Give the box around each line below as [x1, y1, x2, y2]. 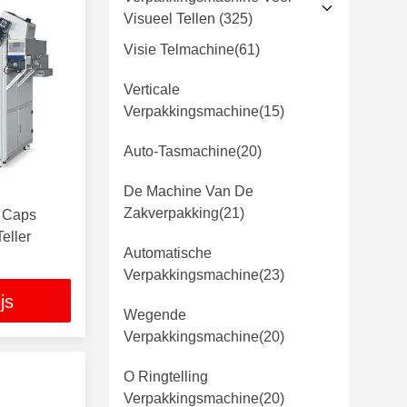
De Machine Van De [124, 184, 253, 199]
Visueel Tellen [124, 11, 215, 26]
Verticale [124, 82, 180, 97]
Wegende [124, 307, 186, 323]
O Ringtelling [124, 369, 208, 384]
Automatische [124, 245, 212, 261]
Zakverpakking [124, 205, 219, 221]
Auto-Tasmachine [124, 144, 236, 159]
